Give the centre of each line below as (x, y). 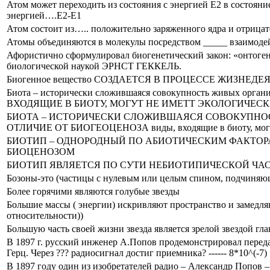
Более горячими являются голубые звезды (93, 191)
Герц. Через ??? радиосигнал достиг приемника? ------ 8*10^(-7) (137, 253)
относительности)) (45, 215)
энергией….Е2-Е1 (44, 15)
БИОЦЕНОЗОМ (41, 151)
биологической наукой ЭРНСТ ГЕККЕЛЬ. (94, 66)
